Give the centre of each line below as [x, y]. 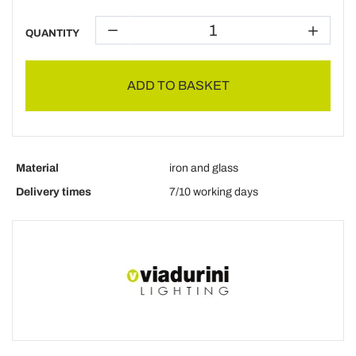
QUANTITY [52, 33]
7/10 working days [214, 192]
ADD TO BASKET [178, 85]
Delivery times [54, 192]
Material [37, 168]
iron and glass [204, 168]
